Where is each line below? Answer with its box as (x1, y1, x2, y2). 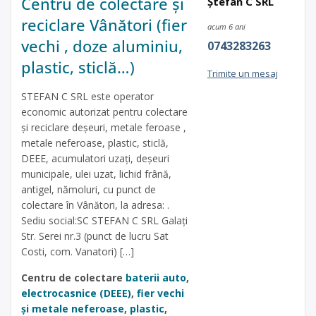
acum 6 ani (207, 20, 245, 32)
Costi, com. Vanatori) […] (21, 244, 134, 258)
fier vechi (137, 286, 184, 300)
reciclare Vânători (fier (21, 13, 187, 35)
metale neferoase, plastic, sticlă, (21, 135, 169, 150)
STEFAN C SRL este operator (21, 89, 154, 103)
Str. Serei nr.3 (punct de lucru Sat (21, 229, 169, 243)
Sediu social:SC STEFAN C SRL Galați (21, 213, 188, 227)
